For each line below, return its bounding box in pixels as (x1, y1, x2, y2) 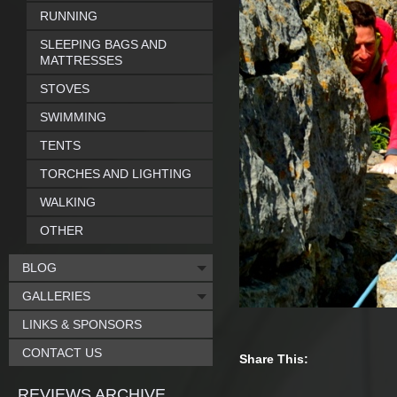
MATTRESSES (40, 53, 122, 67)
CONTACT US (22, 346, 102, 360)
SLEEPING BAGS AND (40, 37, 167, 51)
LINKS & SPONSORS (22, 317, 142, 331)
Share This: (239, 352, 308, 366)
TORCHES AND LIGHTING (40, 167, 191, 181)
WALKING (40, 195, 96, 209)
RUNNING (40, 9, 97, 23)
